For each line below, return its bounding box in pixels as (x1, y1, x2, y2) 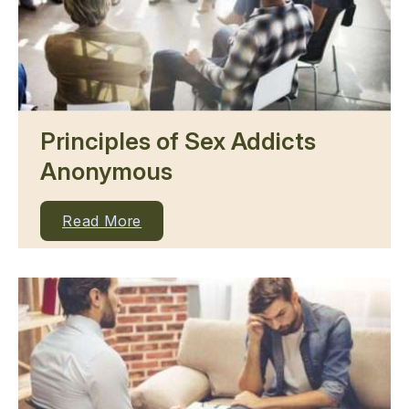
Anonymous (40, 156, 173, 185)
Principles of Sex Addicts (40, 126, 316, 155)
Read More (62, 211, 142, 230)
